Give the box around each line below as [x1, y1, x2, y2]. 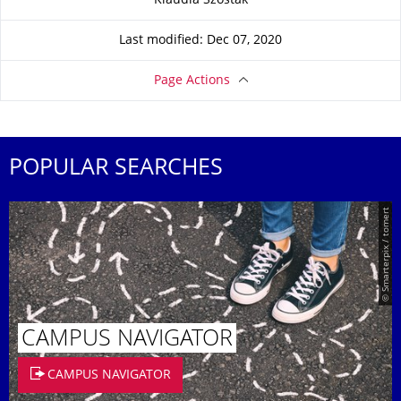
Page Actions [153, 74, 230, 87]
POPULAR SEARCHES [9, 158, 223, 181]
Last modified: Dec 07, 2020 [119, 34, 282, 47]
